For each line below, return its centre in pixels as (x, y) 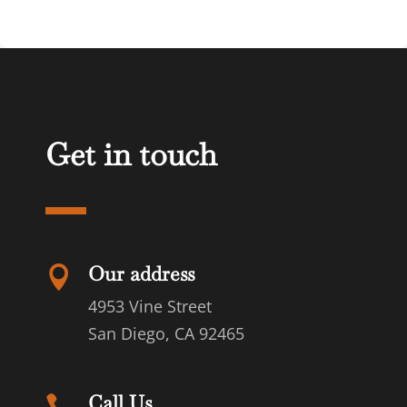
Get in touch (131, 154)
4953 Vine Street (150, 306)
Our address (142, 273)
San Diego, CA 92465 (166, 333)
